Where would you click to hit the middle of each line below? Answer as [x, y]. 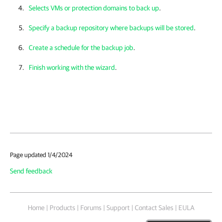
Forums [91, 208]
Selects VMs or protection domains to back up [94, 8]
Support [118, 208]
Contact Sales [154, 208]
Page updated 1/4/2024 [41, 155]
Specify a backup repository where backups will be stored [111, 28]
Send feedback [31, 171]
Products [62, 208]
